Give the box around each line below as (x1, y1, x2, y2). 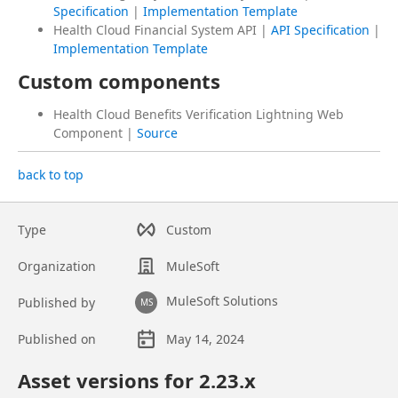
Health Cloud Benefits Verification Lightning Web (53, 106, 344, 123)
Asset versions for (18, 367, 199, 394)
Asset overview (17, 357, 105, 375)
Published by (18, 294, 95, 312)
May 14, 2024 (166, 330, 245, 348)
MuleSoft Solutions (166, 292, 279, 310)
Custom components (18, 68, 220, 95)
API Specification (271, 21, 370, 39)
